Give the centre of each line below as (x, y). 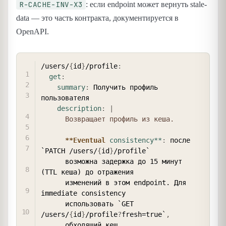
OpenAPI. (33, 31)
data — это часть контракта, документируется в (97, 18)
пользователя (65, 98)
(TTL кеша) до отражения (87, 172)
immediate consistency (83, 193)
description (79, 109)
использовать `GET (53, 204)
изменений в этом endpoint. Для (53, 183)
